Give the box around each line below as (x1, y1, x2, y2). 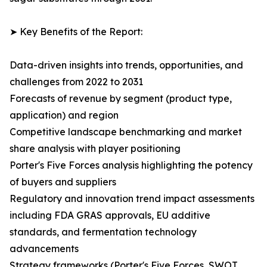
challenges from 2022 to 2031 (10, 76, 143, 88)
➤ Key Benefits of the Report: (10, 26, 142, 38)
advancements (10, 243, 79, 255)
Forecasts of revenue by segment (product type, (10, 92, 232, 105)
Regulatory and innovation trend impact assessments (10, 193, 254, 205)
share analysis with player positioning (10, 142, 181, 155)
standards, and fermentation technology (10, 226, 197, 238)
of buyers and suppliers (10, 176, 116, 188)
